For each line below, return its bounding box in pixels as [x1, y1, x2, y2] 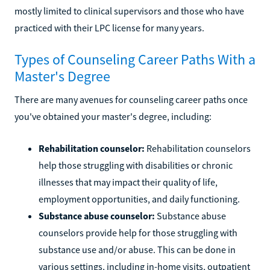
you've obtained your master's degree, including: [14, 110, 212, 122]
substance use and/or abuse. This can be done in [39, 243, 236, 256]
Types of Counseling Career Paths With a [14, 49, 256, 69]
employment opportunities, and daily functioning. [39, 192, 240, 205]
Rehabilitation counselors [145, 142, 251, 154]
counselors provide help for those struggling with [39, 226, 237, 239]
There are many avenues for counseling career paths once [14, 93, 248, 105]
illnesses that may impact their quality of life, [39, 175, 218, 188]
